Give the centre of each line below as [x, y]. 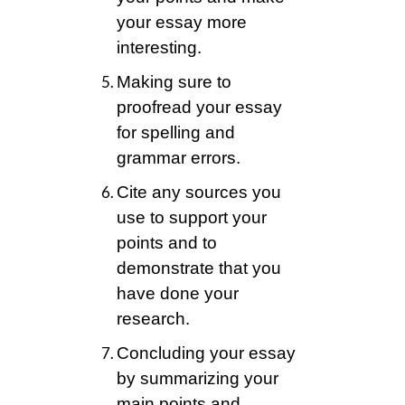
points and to [167, 243]
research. [153, 319]
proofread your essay [199, 108]
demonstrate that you [199, 268]
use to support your [192, 218]
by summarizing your [198, 379]
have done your [178, 294]
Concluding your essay [206, 353]
